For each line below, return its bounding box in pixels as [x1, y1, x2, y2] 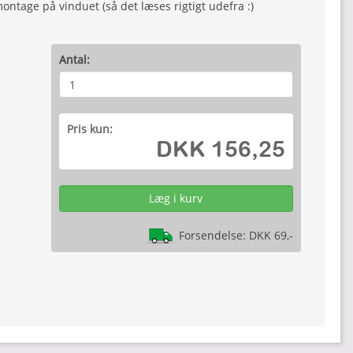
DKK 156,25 [156, 136, 285, 162]
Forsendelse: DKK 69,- [176, 228, 293, 243]
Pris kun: [66, 121, 113, 136]
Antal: [58, 52, 90, 67]
